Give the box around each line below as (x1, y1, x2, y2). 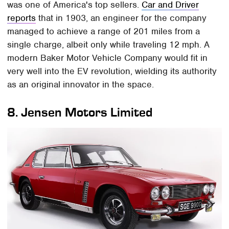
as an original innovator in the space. (7, 79, 154, 90)
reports (7, 12, 36, 24)
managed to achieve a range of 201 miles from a (7, 26, 200, 37)
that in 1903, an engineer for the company (36, 12, 207, 24)
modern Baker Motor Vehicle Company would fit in (7, 52, 208, 64)
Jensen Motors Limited (21, 105, 153, 120)
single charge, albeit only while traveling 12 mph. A (7, 39, 210, 51)
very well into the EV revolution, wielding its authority (7, 65, 217, 77)
